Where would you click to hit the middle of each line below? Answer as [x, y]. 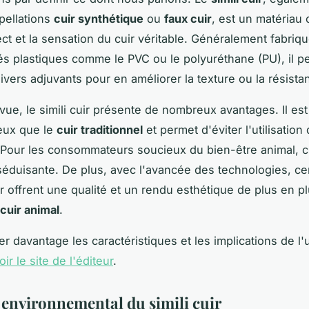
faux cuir [188, 18]
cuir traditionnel [100, 129]
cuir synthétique [99, 18]
